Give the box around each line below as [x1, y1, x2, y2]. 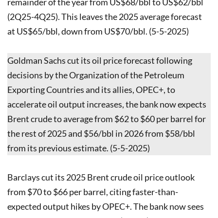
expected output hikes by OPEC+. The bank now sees [7, 200, 204, 212]
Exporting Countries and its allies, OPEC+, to [7, 84, 175, 95]
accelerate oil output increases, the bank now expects [7, 98, 206, 109]
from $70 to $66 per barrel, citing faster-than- [7, 186, 178, 197]
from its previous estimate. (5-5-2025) [7, 142, 150, 153]
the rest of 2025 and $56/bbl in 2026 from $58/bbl [7, 127, 195, 139]
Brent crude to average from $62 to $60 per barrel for [7, 113, 206, 124]
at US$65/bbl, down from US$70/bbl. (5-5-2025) [7, 25, 189, 36]
